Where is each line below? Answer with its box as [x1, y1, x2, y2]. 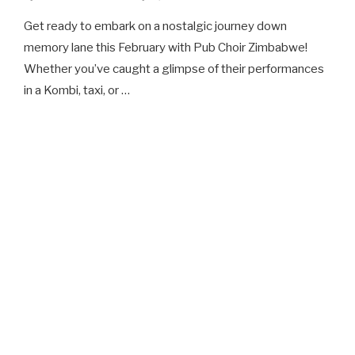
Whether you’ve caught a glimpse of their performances [23, 62, 324, 76]
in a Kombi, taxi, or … [23, 83, 130, 97]
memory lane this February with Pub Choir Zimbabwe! [23, 40, 307, 55]
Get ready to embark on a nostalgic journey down [23, 19, 287, 33]
